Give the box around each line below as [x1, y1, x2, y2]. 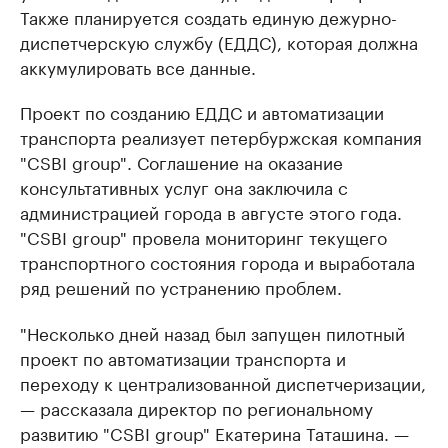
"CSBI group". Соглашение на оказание [20, 147, 343, 174]
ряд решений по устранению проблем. [20, 272, 342, 299]
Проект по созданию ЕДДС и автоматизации [20, 97, 384, 124]
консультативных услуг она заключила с [20, 172, 348, 199]
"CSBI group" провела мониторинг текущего [20, 222, 387, 249]
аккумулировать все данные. [20, 52, 256, 79]
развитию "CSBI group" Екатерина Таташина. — [20, 418, 409, 445]
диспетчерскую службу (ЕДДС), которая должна [20, 27, 418, 54]
